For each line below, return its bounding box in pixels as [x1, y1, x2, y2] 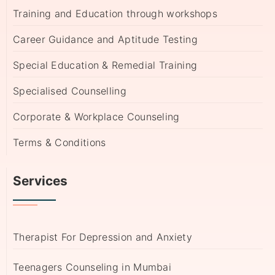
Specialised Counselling [13, 85, 126, 98]
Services [13, 173, 68, 189]
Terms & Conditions [13, 136, 106, 149]
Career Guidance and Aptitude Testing [13, 33, 198, 46]
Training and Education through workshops [13, 7, 217, 20]
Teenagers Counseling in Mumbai [13, 261, 171, 274]
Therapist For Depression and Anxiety [13, 231, 192, 244]
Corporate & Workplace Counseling [13, 110, 180, 123]
